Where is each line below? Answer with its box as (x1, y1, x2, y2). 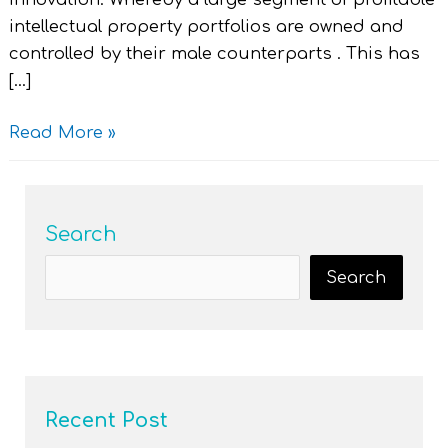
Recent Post (45, 409, 169, 433)
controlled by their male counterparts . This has (8, 45, 420, 64)
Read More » (8, 123, 116, 142)
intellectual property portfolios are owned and (8, 18, 404, 37)
